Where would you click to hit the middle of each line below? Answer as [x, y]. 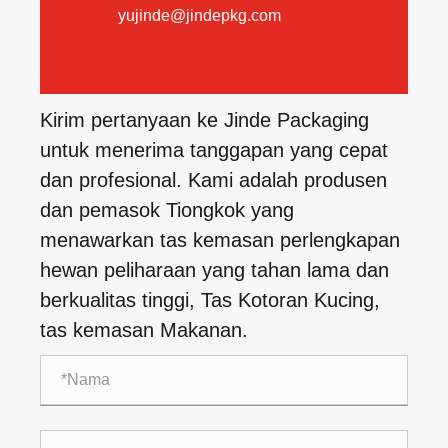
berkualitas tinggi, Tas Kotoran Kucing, [210, 299]
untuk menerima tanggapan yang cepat [214, 149]
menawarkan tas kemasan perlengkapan [220, 239]
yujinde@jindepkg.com [199, 15]
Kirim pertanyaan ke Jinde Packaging [204, 119]
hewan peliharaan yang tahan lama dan [214, 269]
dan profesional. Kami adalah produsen [213, 179]
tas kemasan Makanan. [144, 329]
